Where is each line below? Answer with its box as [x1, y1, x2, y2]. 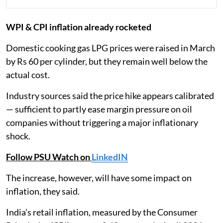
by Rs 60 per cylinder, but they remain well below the [6, 56, 208, 67]
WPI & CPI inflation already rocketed [6, 21, 151, 33]
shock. [6, 130, 30, 142]
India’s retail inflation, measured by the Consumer [6, 207, 198, 218]
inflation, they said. [6, 186, 80, 197]
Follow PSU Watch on [6, 151, 92, 163]
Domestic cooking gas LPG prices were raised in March [6, 42, 215, 54]
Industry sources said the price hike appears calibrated [6, 90, 214, 102]
